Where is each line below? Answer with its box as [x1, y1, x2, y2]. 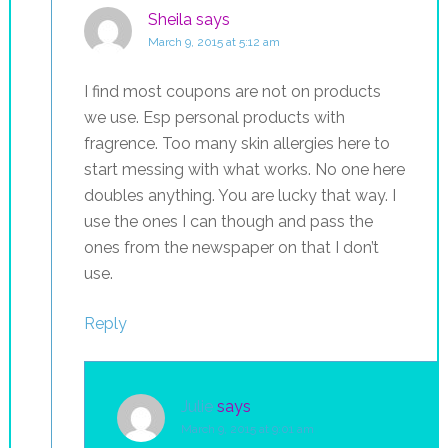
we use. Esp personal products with [83, 108, 345, 127]
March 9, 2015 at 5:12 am [147, 35, 280, 49]
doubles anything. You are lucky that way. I [83, 186, 396, 205]
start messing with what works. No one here [83, 160, 405, 179]
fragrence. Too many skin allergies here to [83, 134, 390, 153]
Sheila [147, 10, 192, 29]
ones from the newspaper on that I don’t [83, 238, 379, 257]
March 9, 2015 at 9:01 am [180, 422, 314, 436]
